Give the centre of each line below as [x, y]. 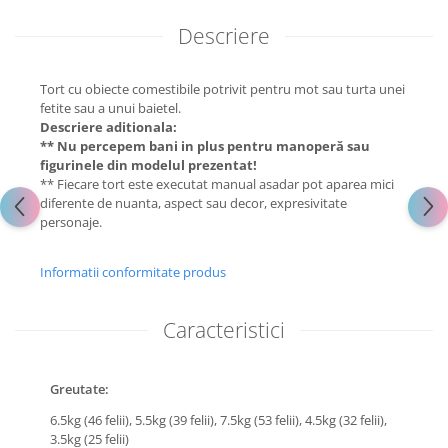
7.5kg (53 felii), [262, 420]
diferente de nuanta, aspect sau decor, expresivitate [193, 203]
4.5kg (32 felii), [346, 420]
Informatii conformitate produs [133, 272]
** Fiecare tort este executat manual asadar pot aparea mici [217, 184]
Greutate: [79, 389]
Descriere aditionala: [108, 127]
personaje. [71, 222]
